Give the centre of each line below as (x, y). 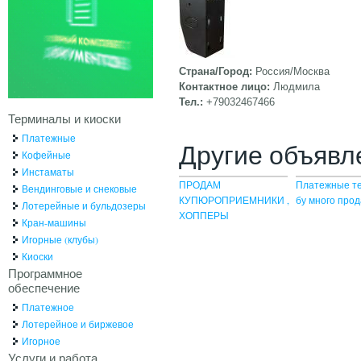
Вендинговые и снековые (79, 188)
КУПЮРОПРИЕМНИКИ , (234, 199)
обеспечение (44, 287)
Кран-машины (54, 222)
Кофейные (46, 154)
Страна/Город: (217, 71)
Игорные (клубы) (60, 239)
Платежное (48, 307)
